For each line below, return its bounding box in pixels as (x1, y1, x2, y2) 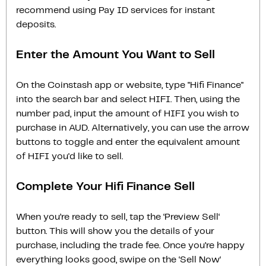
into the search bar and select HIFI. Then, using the (16, 94, 240, 104)
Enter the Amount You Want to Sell (16, 49, 215, 61)
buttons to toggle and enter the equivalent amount (16, 137, 240, 147)
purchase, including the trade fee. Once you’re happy (16, 240, 245, 250)
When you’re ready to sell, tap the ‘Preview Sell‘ (16, 212, 220, 221)
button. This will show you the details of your (16, 226, 214, 236)
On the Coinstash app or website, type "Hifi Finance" (16, 80, 243, 90)
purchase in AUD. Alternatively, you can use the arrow (16, 123, 249, 132)
